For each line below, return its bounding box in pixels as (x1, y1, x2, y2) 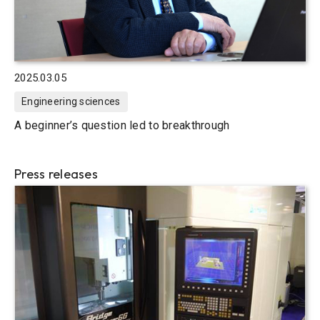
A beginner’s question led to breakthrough (14, 119, 230, 133)
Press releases (14, 166, 98, 183)
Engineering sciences (21, 96, 121, 108)
